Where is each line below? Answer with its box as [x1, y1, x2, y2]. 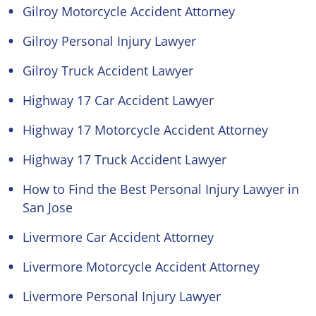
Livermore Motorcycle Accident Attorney [23, 258, 260, 275]
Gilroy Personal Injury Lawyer [23, 32, 196, 49]
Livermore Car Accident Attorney [23, 229, 214, 245]
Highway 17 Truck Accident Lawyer [23, 151, 226, 168]
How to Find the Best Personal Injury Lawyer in [23, 181, 299, 197]
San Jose [23, 199, 73, 216]
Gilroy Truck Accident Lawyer [23, 62, 193, 79]
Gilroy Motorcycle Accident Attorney [23, 3, 235, 20]
